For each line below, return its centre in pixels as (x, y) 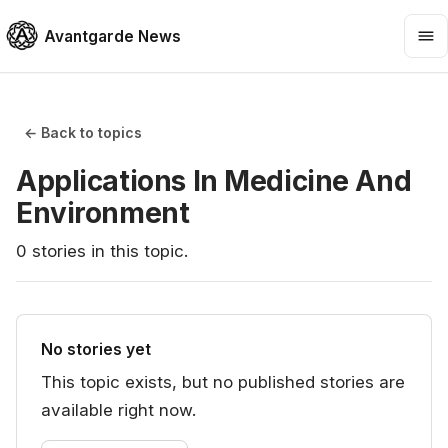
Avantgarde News (112, 36)
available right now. (118, 410)
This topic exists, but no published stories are (223, 382)
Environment (103, 213)
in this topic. (137, 251)
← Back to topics (83, 132)
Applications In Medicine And (214, 181)
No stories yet (96, 349)
